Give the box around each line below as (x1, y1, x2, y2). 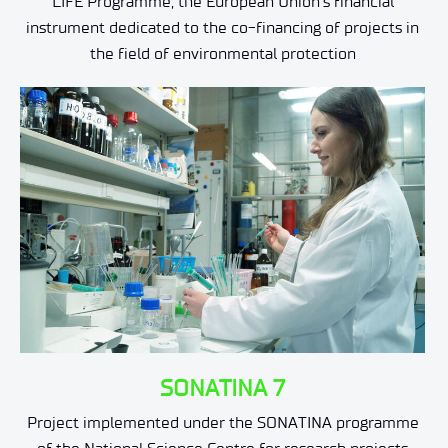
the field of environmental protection (89, 43, 356, 63)
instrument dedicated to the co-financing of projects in (26, 17, 420, 37)
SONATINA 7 (160, 373, 286, 403)
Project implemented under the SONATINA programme (26, 413, 419, 433)
